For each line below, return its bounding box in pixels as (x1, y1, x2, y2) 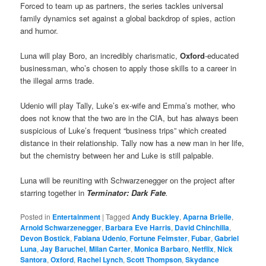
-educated (205, 49, 239, 61)
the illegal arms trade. (20, 74, 95, 86)
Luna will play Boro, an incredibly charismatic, (20, 49, 180, 61)
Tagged (106, 211, 131, 222)
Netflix (192, 243, 214, 255)
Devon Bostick (20, 233, 71, 244)
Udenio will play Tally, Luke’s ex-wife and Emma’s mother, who (20, 99, 236, 111)
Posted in (20, 211, 51, 222)
